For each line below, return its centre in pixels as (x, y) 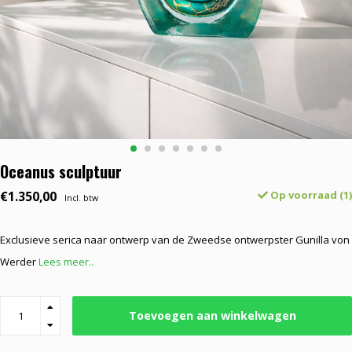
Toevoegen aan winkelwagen (212, 315)
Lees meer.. (66, 262)
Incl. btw (81, 198)
